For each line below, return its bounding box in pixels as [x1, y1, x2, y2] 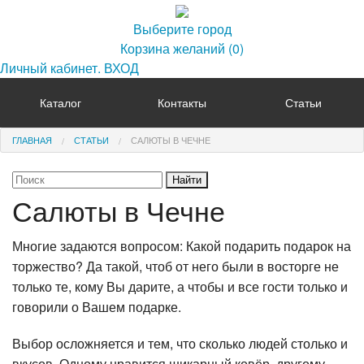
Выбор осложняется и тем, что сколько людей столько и [12, 334, 348, 353]
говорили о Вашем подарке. [12, 297, 181, 317]
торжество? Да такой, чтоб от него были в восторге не [12, 257, 339, 276]
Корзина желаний [120, 39, 228, 58]
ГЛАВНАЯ [12, 133, 52, 146]
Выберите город [132, 19, 232, 38]
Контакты [157, 94, 206, 110]
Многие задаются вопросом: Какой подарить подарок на [12, 236, 351, 256]
